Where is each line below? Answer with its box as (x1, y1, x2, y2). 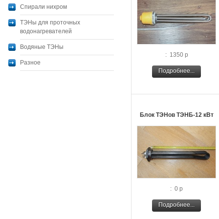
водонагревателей (20, 28, 72, 35)
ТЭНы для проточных (20, 19, 80, 26)
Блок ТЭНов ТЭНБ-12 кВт (139, 111, 214, 118)
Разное (20, 59, 41, 66)
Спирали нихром (20, 3, 67, 10)
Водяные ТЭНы (20, 44, 64, 50)
